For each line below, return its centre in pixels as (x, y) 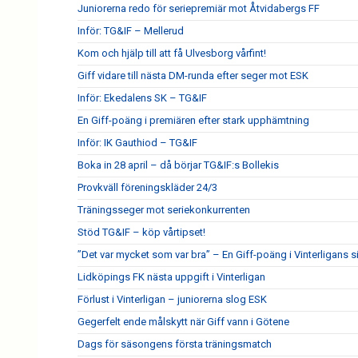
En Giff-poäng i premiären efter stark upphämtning (193, 120)
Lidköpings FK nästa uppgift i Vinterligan (171, 277)
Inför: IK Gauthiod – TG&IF (137, 143)
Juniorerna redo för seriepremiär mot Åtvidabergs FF (199, 8)
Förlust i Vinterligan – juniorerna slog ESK (172, 299)
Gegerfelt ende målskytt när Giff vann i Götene (183, 322)
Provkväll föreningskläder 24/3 (147, 187)
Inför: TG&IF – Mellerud (131, 31)
